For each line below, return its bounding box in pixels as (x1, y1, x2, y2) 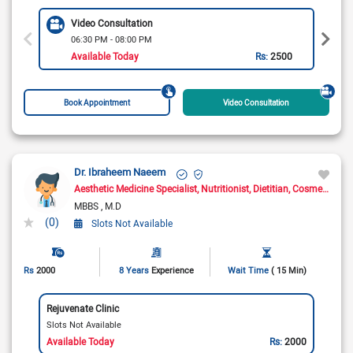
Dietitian (253, 182, 288, 195)
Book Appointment (64, 97, 131, 109)
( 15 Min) (270, 264, 307, 277)
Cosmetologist (292, 182, 322, 195)
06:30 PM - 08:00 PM (70, 32, 152, 45)
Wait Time (227, 264, 269, 277)
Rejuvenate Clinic (46, 301, 119, 314)
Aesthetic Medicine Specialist (74, 182, 197, 195)
